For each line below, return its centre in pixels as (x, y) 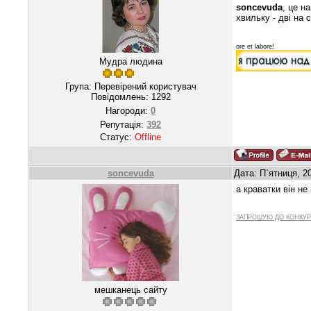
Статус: (118, 137)
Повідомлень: (121, 96)
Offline (148, 137)
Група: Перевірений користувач (131, 86)
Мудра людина (131, 61)
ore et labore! (255, 47)
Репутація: (124, 124)
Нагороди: (128, 110)
